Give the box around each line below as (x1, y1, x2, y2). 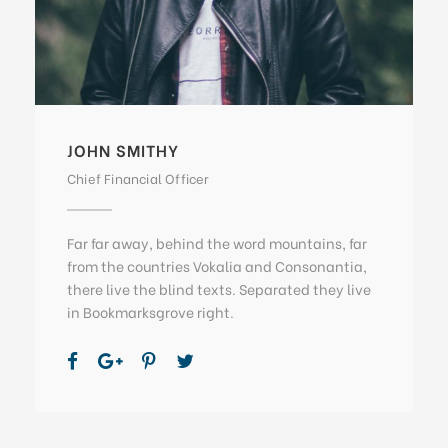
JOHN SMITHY (67, 137, 179, 161)
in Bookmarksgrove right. (67, 300, 234, 322)
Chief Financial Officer (67, 167, 210, 187)
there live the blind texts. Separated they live (67, 277, 371, 299)
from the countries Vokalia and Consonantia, (67, 254, 367, 276)
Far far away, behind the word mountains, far (67, 231, 367, 253)
